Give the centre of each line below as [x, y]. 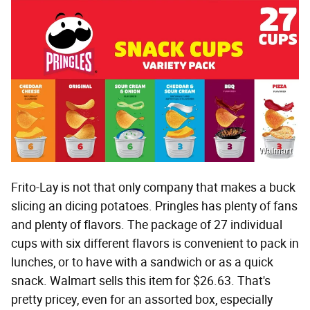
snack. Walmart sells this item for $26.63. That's [141, 281]
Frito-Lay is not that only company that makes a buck [153, 187]
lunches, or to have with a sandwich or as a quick [142, 262]
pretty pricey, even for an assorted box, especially [142, 299]
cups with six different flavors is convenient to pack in [155, 243]
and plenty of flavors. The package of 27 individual [147, 225]
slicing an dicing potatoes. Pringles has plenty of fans [154, 206]
